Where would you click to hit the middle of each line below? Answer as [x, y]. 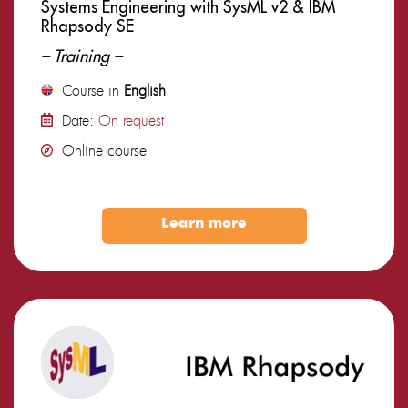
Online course [104, 150]
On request [131, 120]
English [145, 90]
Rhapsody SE [87, 25]
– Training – [82, 56]
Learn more [204, 224]
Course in [93, 90]
